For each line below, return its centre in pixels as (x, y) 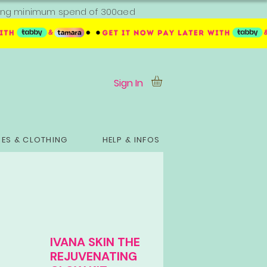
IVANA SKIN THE (95, 242)
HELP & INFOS (131, 139)
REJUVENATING (94, 256)
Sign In (128, 83)
